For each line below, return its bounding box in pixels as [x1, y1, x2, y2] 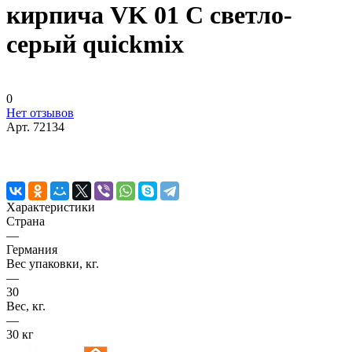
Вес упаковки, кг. [6, 256, 99, 270]
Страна [6, 214, 45, 228]
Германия [6, 242, 57, 256]
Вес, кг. [6, 299, 46, 313]
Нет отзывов [6, 105, 74, 119]
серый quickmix [6, 30, 184, 59]
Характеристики [6, 200, 95, 214]
